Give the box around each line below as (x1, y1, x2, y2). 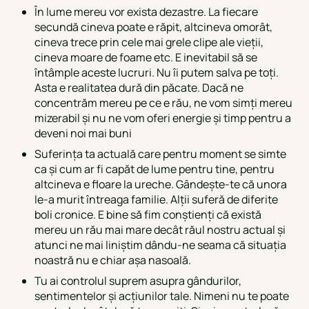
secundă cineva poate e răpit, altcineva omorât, (34, 19, 272, 34)
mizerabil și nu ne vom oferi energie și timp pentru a (34, 110, 291, 126)
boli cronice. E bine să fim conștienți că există (34, 206, 261, 222)
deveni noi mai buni (34, 125, 132, 141)
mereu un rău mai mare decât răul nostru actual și (34, 221, 286, 237)
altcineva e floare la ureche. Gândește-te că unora (34, 176, 287, 192)
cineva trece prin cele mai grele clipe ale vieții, (34, 34, 263, 50)
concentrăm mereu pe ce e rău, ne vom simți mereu (34, 94, 292, 110)
